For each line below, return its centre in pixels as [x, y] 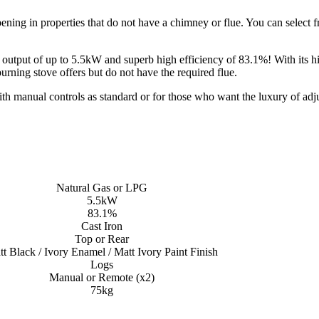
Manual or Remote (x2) [102, 277]
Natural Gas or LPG [102, 187]
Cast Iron [102, 226]
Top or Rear [102, 239]
